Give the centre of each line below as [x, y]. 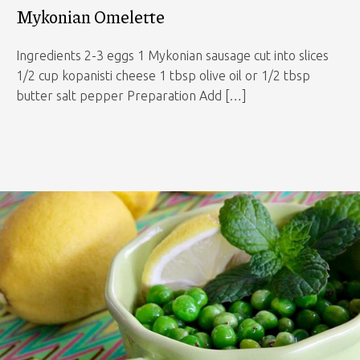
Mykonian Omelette [90, 17]
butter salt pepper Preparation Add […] [131, 96]
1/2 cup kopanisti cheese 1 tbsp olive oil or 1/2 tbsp [163, 76]
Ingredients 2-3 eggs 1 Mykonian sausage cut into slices [172, 55]
